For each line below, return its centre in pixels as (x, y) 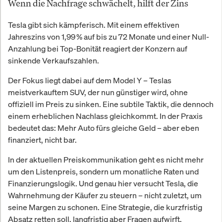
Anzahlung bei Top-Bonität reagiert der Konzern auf (98, 48)
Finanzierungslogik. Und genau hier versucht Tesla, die (103, 183)
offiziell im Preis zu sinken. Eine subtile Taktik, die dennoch (111, 104)
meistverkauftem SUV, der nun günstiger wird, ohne (98, 92)
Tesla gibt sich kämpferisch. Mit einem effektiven (94, 25)
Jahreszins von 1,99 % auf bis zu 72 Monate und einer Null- (109, 36)
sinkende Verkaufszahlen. (54, 60)
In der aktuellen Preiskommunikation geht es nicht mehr (106, 159)
